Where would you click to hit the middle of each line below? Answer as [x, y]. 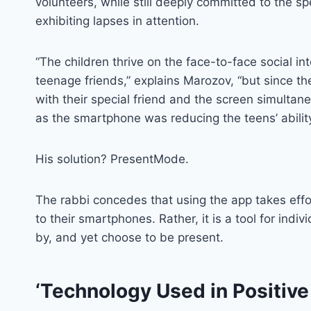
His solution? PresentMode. [112, 159]
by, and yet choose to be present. [129, 237]
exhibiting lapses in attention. [117, 20]
